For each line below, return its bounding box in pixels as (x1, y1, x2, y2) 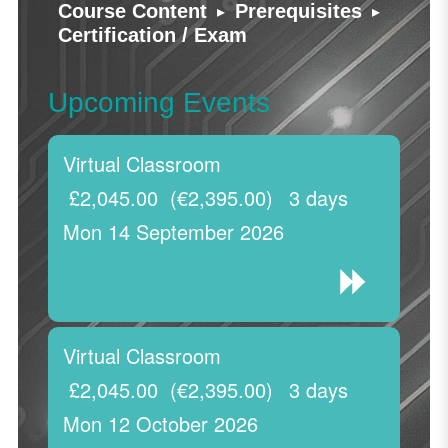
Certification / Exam (57, 24, 247, 47)
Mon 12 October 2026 (62, 409, 258, 439)
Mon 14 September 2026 (62, 217, 284, 247)
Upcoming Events (47, 87, 270, 119)
